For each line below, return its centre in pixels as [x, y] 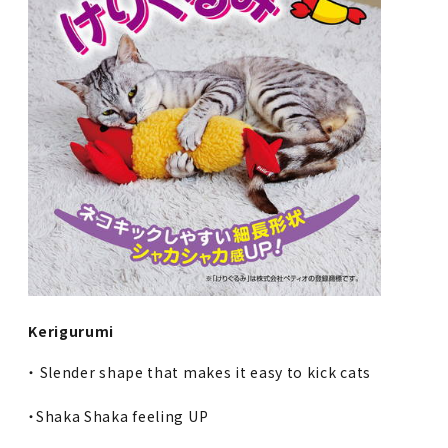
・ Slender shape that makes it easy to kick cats [200, 371]
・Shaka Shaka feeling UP [118, 415]
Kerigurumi [71, 330]
